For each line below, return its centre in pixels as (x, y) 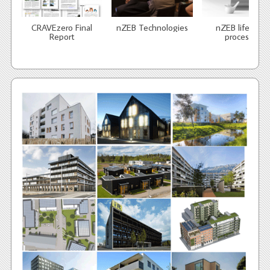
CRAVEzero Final (62, 27)
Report (62, 36)
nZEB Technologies (152, 27)
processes (243, 36)
